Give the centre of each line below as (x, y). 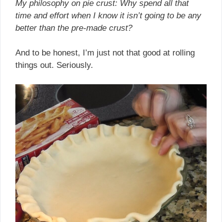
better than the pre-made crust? (74, 28)
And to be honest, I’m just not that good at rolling (105, 53)
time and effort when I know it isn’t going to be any (108, 15)
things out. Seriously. (54, 65)
